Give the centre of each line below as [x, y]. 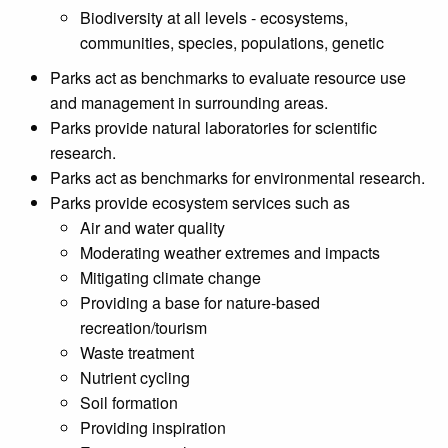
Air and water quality [152, 227]
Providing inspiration [153, 427]
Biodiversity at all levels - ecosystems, [214, 17]
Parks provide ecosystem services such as [200, 202]
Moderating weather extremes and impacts [230, 252]
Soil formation [129, 402]
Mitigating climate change [170, 277]
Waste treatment [137, 352]
